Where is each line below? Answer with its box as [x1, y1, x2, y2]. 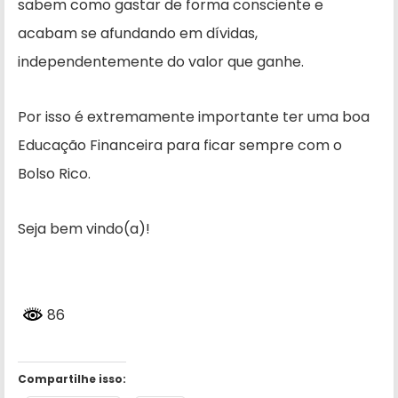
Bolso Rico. [18, 163, 91, 185]
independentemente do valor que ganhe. [18, 52, 304, 73]
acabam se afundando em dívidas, [18, 23, 258, 44]
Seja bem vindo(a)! [18, 219, 150, 240]
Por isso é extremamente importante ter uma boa [18, 107, 370, 128]
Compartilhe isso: [18, 370, 126, 386]
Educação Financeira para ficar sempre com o [18, 135, 342, 156]
